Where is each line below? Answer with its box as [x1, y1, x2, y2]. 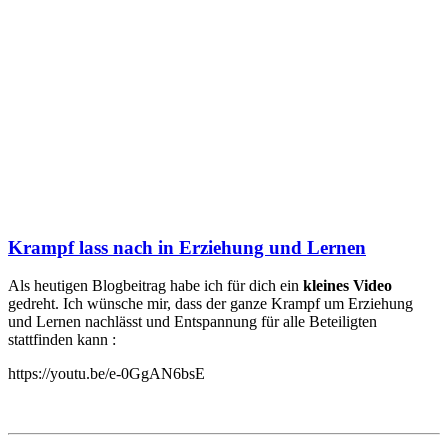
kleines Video [303, 277, 392, 295]
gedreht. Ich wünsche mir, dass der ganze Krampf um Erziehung [8, 295, 413, 313]
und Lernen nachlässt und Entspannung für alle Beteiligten [8, 313, 377, 331]
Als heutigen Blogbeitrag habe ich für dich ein [8, 277, 303, 295]
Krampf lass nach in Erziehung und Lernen [8, 236, 366, 258]
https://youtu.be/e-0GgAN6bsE [8, 365, 205, 383]
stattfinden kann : [8, 331, 116, 349]
